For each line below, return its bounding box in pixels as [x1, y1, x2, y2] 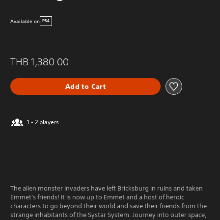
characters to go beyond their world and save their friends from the [10, 202, 207, 210]
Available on [10, 17, 40, 25]
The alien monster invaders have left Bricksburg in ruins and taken [10, 184, 203, 192]
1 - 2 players [27, 118, 59, 126]
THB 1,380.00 [10, 56, 69, 67]
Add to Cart [65, 82, 106, 91]
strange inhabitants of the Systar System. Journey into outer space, [10, 211, 207, 219]
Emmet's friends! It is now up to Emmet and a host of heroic [10, 193, 184, 201]
